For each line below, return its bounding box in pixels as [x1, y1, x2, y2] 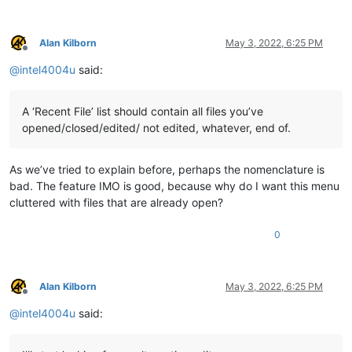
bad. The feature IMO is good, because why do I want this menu [9, 178, 339, 192]
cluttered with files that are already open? [9, 195, 223, 209]
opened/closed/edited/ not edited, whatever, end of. [22, 120, 291, 134]
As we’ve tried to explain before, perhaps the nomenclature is [9, 162, 324, 176]
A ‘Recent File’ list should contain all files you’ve [22, 104, 263, 118]
